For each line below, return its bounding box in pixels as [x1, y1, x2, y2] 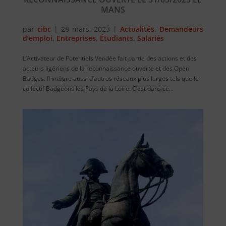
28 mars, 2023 [61, 24, 110, 34]
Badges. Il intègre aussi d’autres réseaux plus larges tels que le [22, 74, 199, 83]
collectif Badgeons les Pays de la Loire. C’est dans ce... [22, 84, 174, 93]
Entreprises [56, 33, 96, 43]
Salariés [137, 33, 164, 43]
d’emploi [22, 33, 52, 43]
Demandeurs [159, 24, 204, 34]
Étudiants [99, 33, 133, 43]
